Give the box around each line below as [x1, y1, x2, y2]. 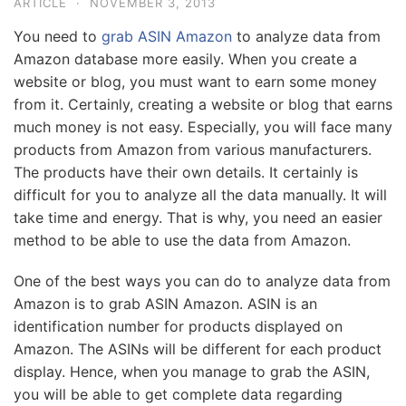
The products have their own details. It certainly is [14, 163, 358, 181]
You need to [14, 27, 101, 45]
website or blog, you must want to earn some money [14, 72, 377, 91]
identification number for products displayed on [14, 317, 343, 335]
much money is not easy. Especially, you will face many [14, 118, 392, 136]
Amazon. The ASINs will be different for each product [14, 340, 382, 358]
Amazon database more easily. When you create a [14, 50, 357, 68]
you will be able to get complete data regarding [14, 385, 343, 403]
